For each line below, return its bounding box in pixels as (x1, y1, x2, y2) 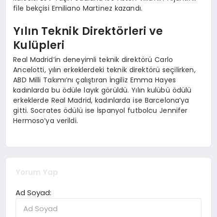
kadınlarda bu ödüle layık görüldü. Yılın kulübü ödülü (13, 85, 192, 95)
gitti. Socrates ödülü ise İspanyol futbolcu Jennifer (13, 105, 188, 115)
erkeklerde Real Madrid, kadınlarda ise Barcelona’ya (13, 95, 189, 105)
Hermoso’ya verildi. (13, 115, 78, 125)
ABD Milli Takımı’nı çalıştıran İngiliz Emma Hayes (13, 75, 176, 85)
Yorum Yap (15, 167, 59, 178)
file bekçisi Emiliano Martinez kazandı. (13, 3, 143, 13)
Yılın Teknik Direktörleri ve (13, 23, 163, 39)
